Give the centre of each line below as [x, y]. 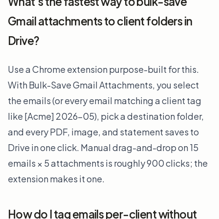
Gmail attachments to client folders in [100, 21]
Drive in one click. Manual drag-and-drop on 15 [103, 147]
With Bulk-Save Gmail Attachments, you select [103, 85]
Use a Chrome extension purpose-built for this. [103, 69]
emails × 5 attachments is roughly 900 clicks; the [108, 163]
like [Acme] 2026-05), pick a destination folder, [106, 116]
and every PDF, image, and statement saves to [103, 131]
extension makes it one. [56, 178]
